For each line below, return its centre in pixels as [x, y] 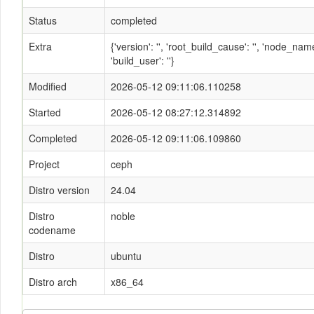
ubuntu [126, 256]
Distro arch [53, 282]
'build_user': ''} [143, 60]
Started [45, 112]
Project [44, 164]
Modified [48, 86]
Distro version [59, 190]
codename [52, 230]
